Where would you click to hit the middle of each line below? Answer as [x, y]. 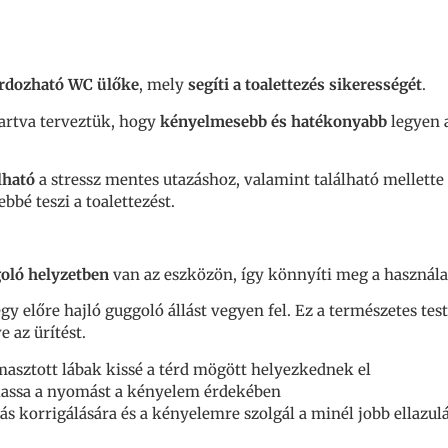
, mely [163, 85]
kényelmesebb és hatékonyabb [273, 121]
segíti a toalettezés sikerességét [305, 85]
